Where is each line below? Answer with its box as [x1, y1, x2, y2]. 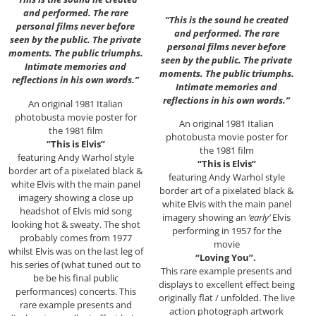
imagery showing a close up [18, 190, 133, 204]
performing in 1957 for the [171, 224, 281, 238]
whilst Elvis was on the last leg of [8, 244, 143, 257]
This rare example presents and [161, 265, 292, 278]
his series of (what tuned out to [10, 257, 141, 271]
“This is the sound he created [164, 13, 288, 26]
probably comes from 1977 [19, 231, 132, 244]
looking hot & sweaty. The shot [11, 217, 140, 231]
